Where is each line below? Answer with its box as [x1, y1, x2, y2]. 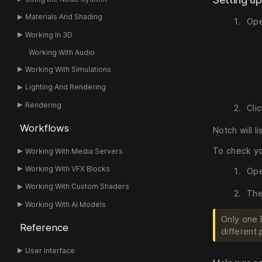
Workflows [19, 122, 69, 134]
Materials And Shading [25, 12, 103, 22]
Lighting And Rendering [25, 82, 106, 92]
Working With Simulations [25, 64, 112, 74]
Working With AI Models [25, 199, 106, 209]
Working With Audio [28, 47, 95, 57]
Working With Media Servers [25, 146, 123, 156]
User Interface [25, 246, 75, 256]
